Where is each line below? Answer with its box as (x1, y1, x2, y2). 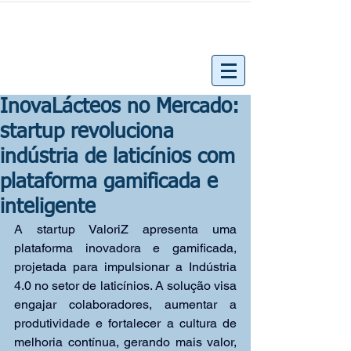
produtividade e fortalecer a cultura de (14, 316, 237, 331)
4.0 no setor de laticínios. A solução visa (14, 278, 237, 293)
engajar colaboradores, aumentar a (14, 297, 237, 312)
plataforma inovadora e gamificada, (14, 241, 237, 255)
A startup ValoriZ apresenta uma (14, 222, 237, 237)
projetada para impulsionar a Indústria (14, 259, 237, 274)
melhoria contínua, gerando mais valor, (14, 335, 237, 349)
